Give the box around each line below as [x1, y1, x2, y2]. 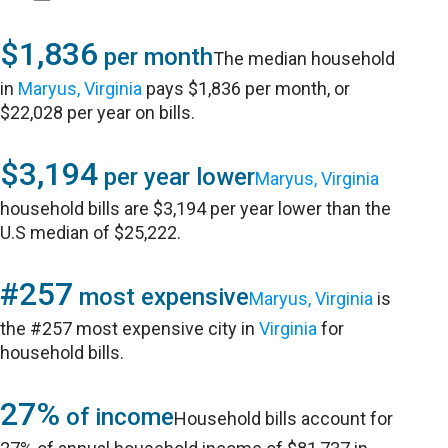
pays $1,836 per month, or [142, 78, 351, 99]
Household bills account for [174, 408, 394, 429]
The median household [213, 48, 396, 69]
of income [60, 403, 175, 431]
